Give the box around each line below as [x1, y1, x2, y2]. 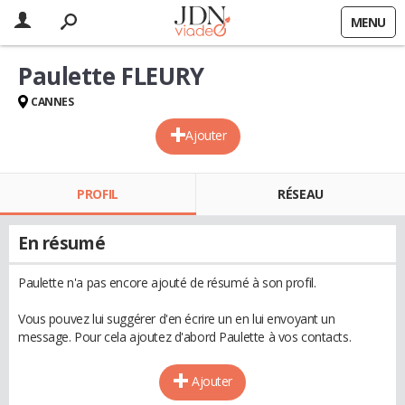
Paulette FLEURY [18, 60, 204, 92]
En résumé [18, 231, 106, 255]
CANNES [31, 94, 74, 109]
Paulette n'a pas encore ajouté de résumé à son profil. [18, 274, 316, 291]
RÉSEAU [278, 185, 324, 202]
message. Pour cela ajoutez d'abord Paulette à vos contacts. [18, 328, 352, 345]
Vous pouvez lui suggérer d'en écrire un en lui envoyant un [18, 310, 335, 327]
